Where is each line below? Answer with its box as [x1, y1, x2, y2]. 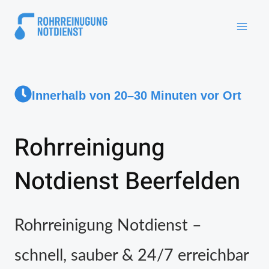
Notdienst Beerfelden [14, 164, 240, 199]
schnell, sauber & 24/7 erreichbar [14, 247, 249, 264]
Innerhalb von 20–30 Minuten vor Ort [32, 89, 241, 102]
